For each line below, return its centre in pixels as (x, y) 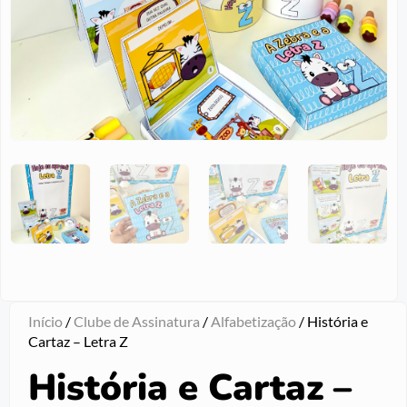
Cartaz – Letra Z (78, 341)
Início (45, 321)
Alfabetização (253, 321)
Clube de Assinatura (137, 321)
